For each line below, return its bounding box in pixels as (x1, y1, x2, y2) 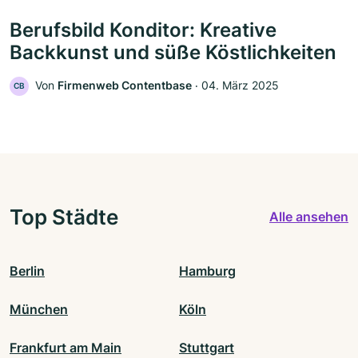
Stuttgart (179, 339, 234, 356)
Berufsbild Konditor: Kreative (10, 18, 276, 42)
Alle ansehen (269, 209, 348, 225)
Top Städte (10, 203, 118, 229)
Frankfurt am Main (10, 339, 121, 356)
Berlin (10, 262, 45, 279)
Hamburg (179, 262, 236, 279)
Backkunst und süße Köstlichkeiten (10, 40, 336, 64)
